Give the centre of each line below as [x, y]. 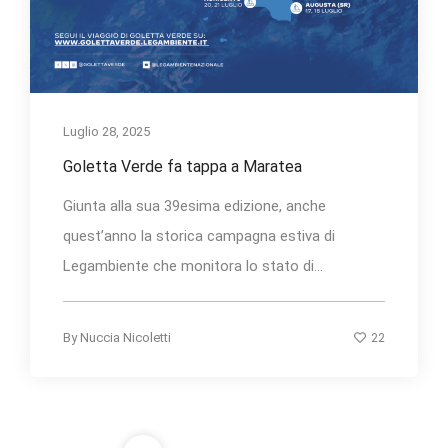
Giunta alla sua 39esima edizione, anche [194, 205]
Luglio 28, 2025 [106, 131]
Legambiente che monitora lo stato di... [193, 265]
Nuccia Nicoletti [125, 337]
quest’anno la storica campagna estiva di [199, 235]
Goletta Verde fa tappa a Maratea [182, 166]
